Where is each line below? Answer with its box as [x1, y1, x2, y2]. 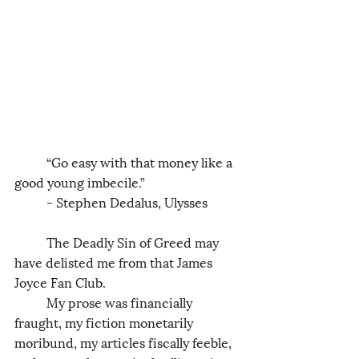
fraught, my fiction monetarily [14, 311, 196, 332]
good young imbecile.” [14, 171, 148, 192]
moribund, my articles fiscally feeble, [14, 331, 235, 352]
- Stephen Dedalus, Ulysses [46, 191, 208, 212]
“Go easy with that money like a [14, 151, 46, 171]
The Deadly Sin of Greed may [14, 231, 46, 252]
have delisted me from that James [14, 251, 216, 272]
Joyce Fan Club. [14, 271, 109, 292]
